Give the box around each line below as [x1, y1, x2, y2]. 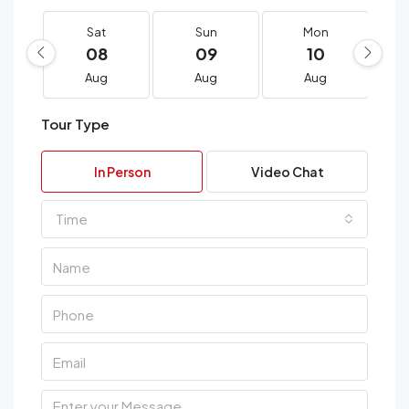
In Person [93, 163, 151, 181]
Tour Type [41, 115, 110, 133]
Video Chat [250, 163, 324, 181]
